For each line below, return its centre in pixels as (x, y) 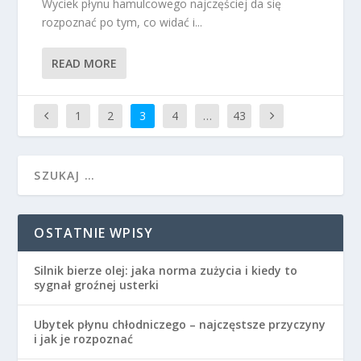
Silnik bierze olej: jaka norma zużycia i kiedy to (166, 270)
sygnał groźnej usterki (97, 284)
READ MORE (85, 63)
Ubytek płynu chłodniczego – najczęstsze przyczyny (180, 324)
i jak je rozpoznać (84, 338)
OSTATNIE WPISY (94, 232)
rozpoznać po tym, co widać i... (122, 22)
